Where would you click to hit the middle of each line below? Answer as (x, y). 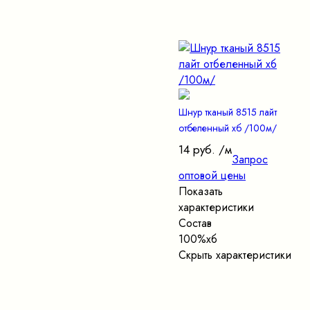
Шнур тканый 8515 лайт (228, 112)
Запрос (250, 160)
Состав (195, 224)
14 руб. (197, 150)
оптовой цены (212, 176)
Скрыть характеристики (235, 255)
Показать (201, 192)
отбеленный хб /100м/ (228, 128)
